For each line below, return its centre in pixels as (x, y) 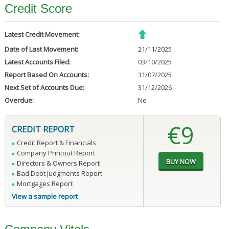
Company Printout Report (56, 153)
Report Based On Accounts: (47, 75)
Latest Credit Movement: (42, 35)
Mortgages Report (44, 184)
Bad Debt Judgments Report (59, 174)
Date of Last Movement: (41, 49)
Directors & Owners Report (58, 163)
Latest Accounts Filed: (37, 62)
